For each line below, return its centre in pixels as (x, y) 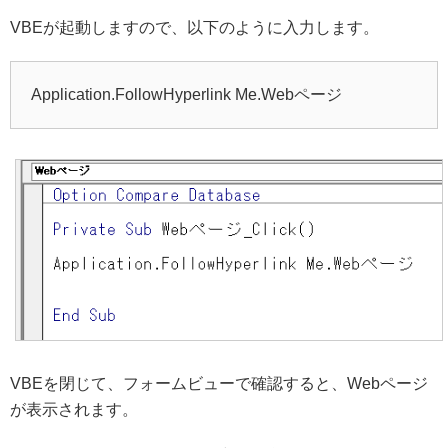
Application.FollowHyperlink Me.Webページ (186, 95)
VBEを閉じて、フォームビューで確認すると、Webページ (219, 384)
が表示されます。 (74, 410)
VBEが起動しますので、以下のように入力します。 (194, 28)
